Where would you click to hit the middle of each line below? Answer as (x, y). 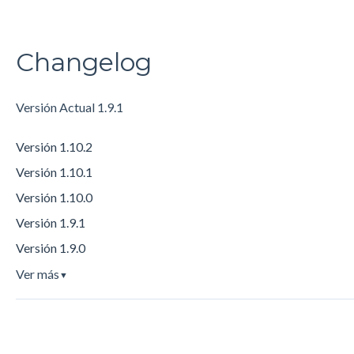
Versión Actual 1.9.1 (69, 107)
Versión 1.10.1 (54, 171)
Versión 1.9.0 (50, 247)
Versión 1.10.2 (54, 146)
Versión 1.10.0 (54, 197)
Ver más (37, 273)
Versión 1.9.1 (50, 222)
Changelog (83, 62)
